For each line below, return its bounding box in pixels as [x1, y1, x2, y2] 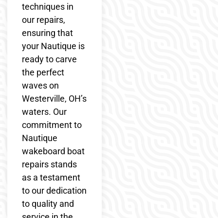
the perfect [22, 67, 64, 77]
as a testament [22, 172, 80, 182]
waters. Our [22, 106, 67, 117]
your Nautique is [22, 40, 85, 51]
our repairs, [22, 14, 65, 25]
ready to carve [22, 54, 77, 64]
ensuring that [22, 27, 73, 38]
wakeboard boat [22, 145, 85, 156]
